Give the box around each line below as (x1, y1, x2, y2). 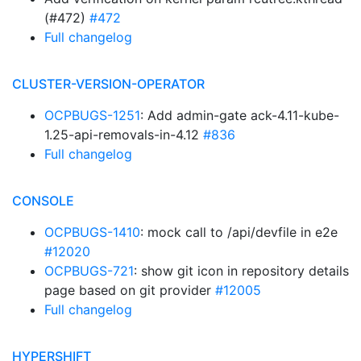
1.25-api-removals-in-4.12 (44, 127, 203, 143)
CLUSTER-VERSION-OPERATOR (12, 76, 205, 92)
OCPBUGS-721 (44, 263, 134, 279)
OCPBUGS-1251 (44, 107, 140, 123)
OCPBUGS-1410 (44, 224, 140, 240)
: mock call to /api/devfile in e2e (140, 224, 338, 240)
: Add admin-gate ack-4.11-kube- (140, 107, 339, 123)
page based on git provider (44, 282, 215, 298)
